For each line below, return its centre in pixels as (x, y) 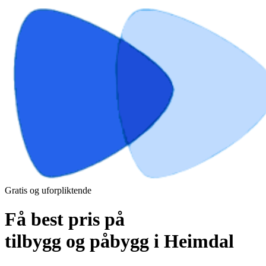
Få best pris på (65, 219)
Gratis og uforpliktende (48, 190)
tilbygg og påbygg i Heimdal (119, 241)
